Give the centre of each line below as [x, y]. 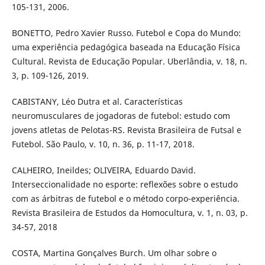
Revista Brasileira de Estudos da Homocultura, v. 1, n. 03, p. [130, 212]
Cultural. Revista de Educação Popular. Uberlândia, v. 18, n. [129, 61]
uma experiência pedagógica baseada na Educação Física [126, 47]
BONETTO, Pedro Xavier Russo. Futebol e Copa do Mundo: [126, 33]
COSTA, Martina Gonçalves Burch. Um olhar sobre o [114, 253]
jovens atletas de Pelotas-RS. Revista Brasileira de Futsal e [126, 130]
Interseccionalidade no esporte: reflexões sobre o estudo [125, 184]
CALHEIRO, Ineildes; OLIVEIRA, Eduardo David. [104, 170]
